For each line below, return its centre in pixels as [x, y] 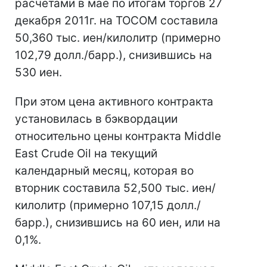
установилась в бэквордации [96, 119]
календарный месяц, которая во [104, 171]
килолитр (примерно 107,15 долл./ [108, 205]
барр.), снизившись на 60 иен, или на [118, 223]
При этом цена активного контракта [114, 102]
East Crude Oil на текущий [86, 153]
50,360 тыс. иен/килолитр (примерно [118, 38]
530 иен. [38, 72]
